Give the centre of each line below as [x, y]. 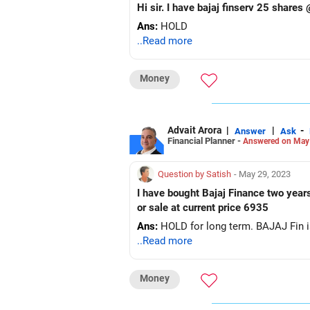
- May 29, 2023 [262, 174]
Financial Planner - [205, 140]
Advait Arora [195, 130]
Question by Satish [194, 174]
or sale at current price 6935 [203, 208]
